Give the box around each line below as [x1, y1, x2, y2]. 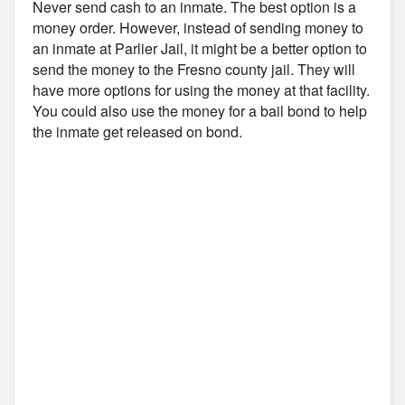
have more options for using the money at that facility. [33, 79, 370, 100]
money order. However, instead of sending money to [33, 16, 363, 38]
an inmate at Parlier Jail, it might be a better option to [33, 37, 367, 59]
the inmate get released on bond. [33, 120, 242, 142]
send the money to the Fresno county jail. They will [33, 58, 355, 80]
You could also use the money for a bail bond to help [33, 99, 367, 121]
